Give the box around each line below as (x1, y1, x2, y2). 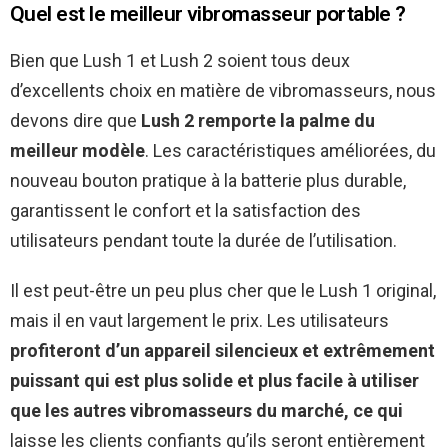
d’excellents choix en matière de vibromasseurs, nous (10, 79, 436, 101)
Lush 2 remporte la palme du (141, 109, 375, 131)
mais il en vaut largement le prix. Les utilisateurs (10, 309, 389, 331)
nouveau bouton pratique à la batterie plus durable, (10, 169, 406, 191)
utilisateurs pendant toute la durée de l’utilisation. (10, 229, 397, 251)
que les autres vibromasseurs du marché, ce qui (10, 399, 403, 421)
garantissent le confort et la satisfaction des (10, 199, 361, 221)
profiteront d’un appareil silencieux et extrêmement (10, 339, 435, 361)
